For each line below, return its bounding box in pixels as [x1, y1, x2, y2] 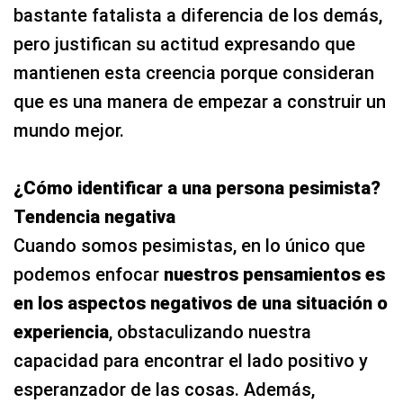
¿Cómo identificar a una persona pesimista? [13, 176, 381, 199]
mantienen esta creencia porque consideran [13, 61, 374, 84]
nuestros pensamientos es [164, 263, 385, 285]
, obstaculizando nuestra [109, 320, 311, 343]
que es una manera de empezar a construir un [13, 90, 386, 112]
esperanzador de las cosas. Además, [13, 378, 315, 400]
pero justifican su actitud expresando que [13, 32, 355, 55]
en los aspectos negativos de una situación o [13, 291, 388, 314]
